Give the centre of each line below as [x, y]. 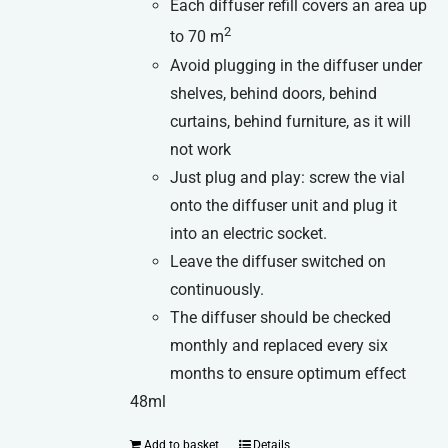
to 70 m [197, 37]
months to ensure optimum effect [288, 373]
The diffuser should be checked [281, 317]
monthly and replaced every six [279, 345]
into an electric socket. [249, 233]
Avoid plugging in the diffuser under [296, 65]
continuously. [217, 289]
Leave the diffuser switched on [278, 261]
